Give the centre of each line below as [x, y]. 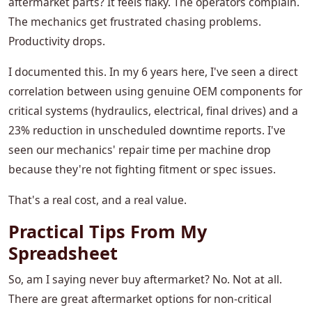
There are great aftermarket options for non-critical [140, 299]
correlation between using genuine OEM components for [155, 92]
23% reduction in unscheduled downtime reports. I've [147, 131]
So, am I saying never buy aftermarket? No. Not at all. [145, 280]
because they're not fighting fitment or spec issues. [142, 170]
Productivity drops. [57, 41]
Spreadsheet [63, 253]
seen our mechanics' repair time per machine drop [140, 150]
